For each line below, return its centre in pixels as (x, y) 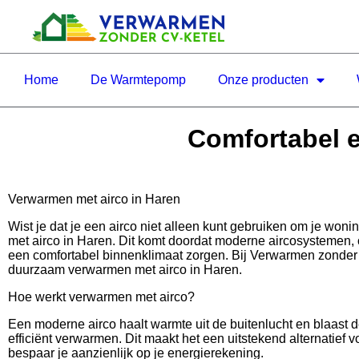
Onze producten (263, 80)
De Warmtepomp (138, 80)
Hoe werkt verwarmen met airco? (101, 296)
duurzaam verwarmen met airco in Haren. (125, 269)
